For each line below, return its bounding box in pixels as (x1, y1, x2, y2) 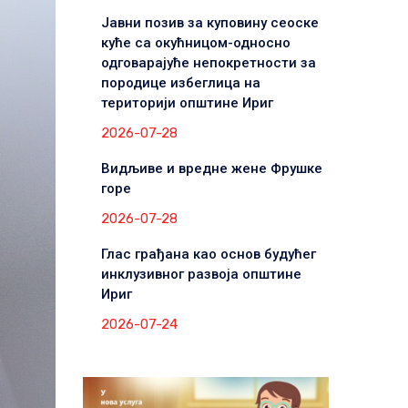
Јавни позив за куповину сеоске (100, 14, 319, 31)
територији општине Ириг (100, 94, 273, 111)
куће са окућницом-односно (100, 34, 291, 51)
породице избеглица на (100, 74, 260, 91)
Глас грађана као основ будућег (100, 245, 316, 262)
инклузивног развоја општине (100, 265, 301, 282)
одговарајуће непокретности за (100, 54, 316, 71)
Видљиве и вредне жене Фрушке (100, 159, 322, 177)
